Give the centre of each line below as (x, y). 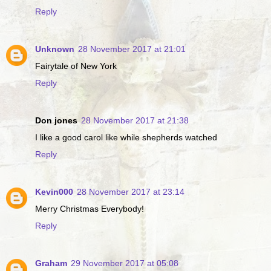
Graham (51, 263)
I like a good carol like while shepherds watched (126, 138)
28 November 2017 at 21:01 (132, 49)
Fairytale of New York (76, 66)
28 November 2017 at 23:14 (131, 192)
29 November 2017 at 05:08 (125, 263)
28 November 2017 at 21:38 (135, 121)
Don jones (56, 121)
